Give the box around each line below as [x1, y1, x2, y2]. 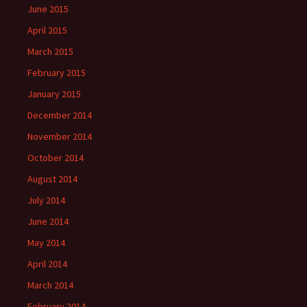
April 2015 [27, 24, 67, 37]
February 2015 [27, 66, 86, 79]
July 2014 [27, 194, 65, 207]
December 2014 [27, 109, 92, 122]
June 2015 [27, 3, 69, 16]
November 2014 [27, 130, 92, 143]
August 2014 [27, 173, 77, 186]
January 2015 [27, 88, 81, 101]
